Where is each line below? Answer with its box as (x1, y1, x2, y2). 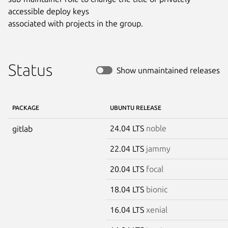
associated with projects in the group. (8, 18, 143, 28)
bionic (146, 184, 167, 194)
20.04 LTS (110, 164, 146, 174)
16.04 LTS (110, 205, 146, 214)
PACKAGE (12, 104, 39, 111)
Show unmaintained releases (117, 65, 220, 75)
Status (8, 60, 52, 79)
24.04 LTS (110, 123, 146, 133)
